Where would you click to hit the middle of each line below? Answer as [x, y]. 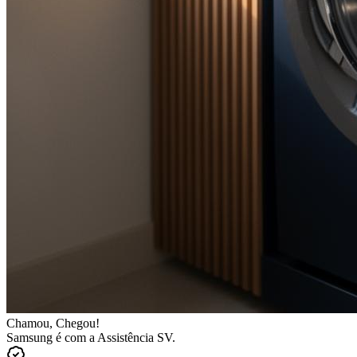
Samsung [29, 337]
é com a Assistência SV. [114, 337]
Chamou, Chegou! [53, 323]
